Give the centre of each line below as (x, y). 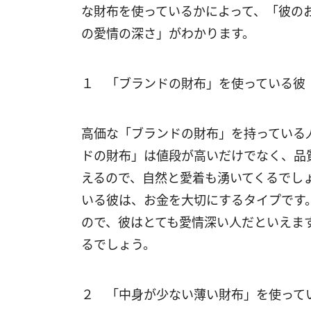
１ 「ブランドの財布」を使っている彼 (193, 83)
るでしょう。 (118, 244)
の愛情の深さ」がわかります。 (168, 33)
